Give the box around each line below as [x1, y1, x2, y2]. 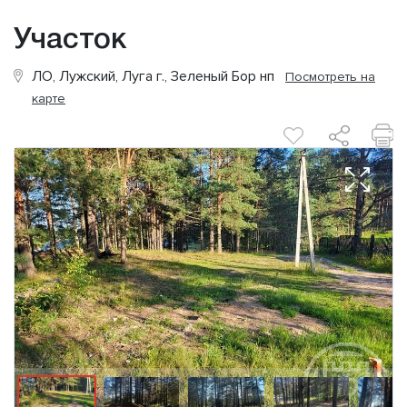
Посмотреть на [285, 69, 375, 85]
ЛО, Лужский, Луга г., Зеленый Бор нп [32, 67, 285, 86]
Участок [14, 27, 126, 55]
